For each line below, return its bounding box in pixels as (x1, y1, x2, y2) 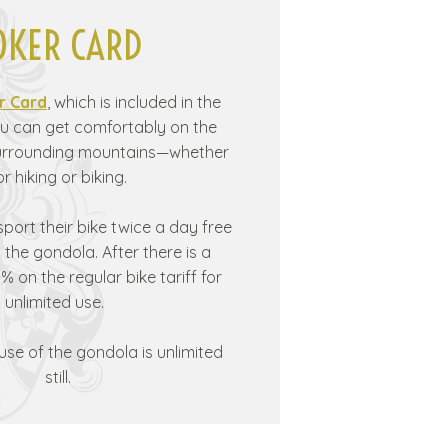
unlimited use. (4, 291, 112, 312)
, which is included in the (47, 91, 221, 112)
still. (45, 366, 71, 387)
